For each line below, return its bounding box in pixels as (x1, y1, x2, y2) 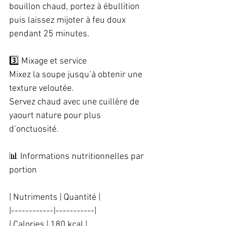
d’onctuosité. (9, 124, 63, 135)
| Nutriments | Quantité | (9, 192, 104, 203)
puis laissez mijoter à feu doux (9, 15, 128, 26)
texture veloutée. (9, 83, 78, 94)
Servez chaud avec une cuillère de (9, 97, 141, 107)
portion (9, 165, 41, 176)
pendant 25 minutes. (9, 29, 93, 39)
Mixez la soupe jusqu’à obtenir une (9, 70, 144, 80)
